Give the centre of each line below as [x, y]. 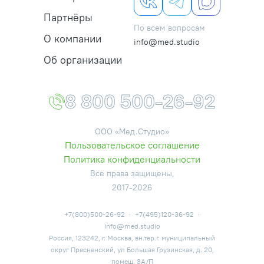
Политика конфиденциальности [132, 159]
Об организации [83, 60]
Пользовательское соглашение [132, 145]
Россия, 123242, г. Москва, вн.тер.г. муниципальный [132, 238]
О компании [72, 39]
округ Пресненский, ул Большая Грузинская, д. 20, [132, 250]
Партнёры [68, 17]
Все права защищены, [132, 173]
